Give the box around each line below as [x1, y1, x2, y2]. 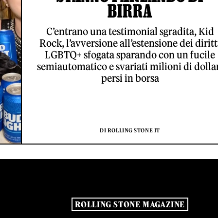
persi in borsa [101, 72, 159, 84]
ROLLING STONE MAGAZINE [74, 200, 185, 210]
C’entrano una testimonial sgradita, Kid [46, 25, 214, 37]
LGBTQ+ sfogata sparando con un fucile [45, 49, 215, 61]
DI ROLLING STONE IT [100, 127, 160, 134]
